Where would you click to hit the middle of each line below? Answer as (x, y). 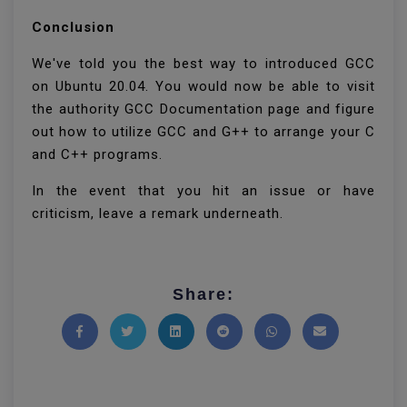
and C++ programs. (99, 154)
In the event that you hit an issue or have (203, 191)
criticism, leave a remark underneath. (158, 213)
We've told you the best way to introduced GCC (203, 64)
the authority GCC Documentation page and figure (203, 109)
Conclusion (73, 27)
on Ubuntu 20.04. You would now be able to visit (203, 86)
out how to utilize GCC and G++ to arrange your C (203, 132)
